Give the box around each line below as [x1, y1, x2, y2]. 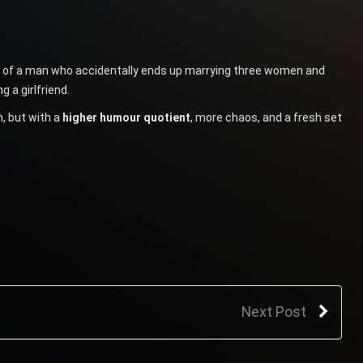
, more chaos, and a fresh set [190, 110, 342, 124]
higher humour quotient [62, 110, 190, 124]
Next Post [241, 302, 306, 320]
